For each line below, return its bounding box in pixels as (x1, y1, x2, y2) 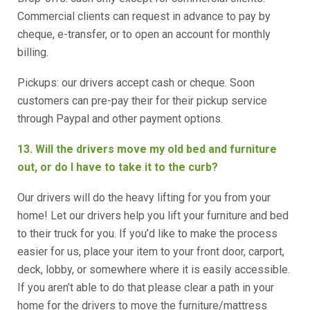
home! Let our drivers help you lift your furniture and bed (17, 209, 289, 222)
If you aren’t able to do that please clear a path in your (17, 281, 274, 294)
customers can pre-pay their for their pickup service (17, 94, 267, 107)
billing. (17, 46, 48, 59)
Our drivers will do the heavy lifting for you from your (17, 191, 271, 204)
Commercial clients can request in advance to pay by (17, 10, 271, 23)
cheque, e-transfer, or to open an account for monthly (17, 28, 271, 41)
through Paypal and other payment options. (17, 112, 223, 125)
